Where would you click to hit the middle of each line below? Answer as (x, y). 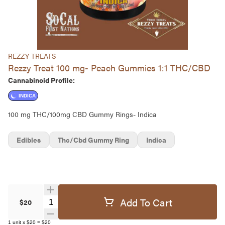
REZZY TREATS (32, 56)
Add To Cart (146, 202)
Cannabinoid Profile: (41, 80)
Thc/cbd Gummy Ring (93, 140)
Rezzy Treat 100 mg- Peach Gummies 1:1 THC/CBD (109, 68)
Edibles (29, 140)
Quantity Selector (73, 201)
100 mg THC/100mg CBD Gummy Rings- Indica (82, 114)
